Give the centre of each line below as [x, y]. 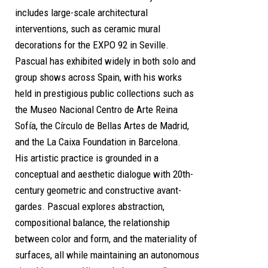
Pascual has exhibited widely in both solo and [105, 61]
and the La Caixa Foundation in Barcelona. [98, 142]
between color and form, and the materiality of [106, 239]
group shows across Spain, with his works [98, 77]
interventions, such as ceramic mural [88, 29]
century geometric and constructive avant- [98, 191]
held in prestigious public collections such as [104, 94]
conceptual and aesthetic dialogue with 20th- [104, 174]
